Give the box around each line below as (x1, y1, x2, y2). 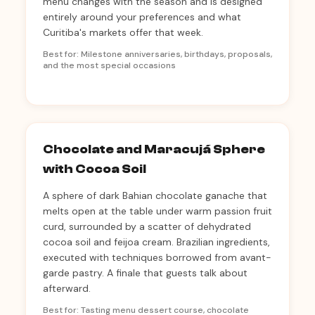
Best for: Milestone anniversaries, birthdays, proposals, (43, 49, 272, 60)
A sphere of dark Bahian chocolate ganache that (43, 189, 267, 202)
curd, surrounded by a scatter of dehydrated (43, 220, 251, 233)
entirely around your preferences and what (43, 11, 241, 23)
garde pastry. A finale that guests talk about (43, 266, 247, 279)
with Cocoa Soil (43, 162, 146, 176)
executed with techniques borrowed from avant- (43, 251, 271, 264)
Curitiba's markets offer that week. (43, 26, 203, 39)
